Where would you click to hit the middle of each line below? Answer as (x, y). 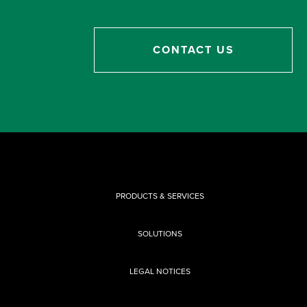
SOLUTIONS (160, 233)
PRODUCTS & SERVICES (160, 196)
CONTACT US (193, 50)
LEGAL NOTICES (160, 271)
